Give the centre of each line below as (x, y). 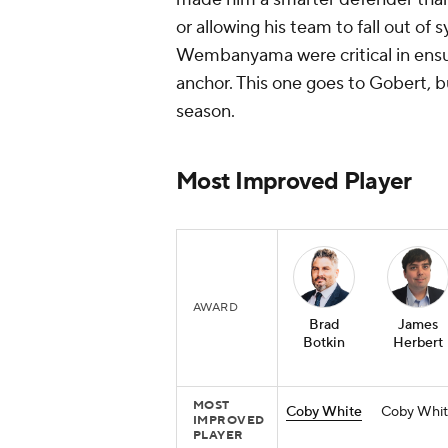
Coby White (324, 412)
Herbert (418, 343)
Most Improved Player (294, 182)
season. (205, 112)
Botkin (324, 343)
